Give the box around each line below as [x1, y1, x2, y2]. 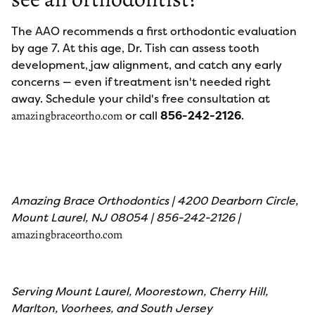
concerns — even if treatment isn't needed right [11, 74, 271, 89]
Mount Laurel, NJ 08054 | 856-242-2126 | [11, 210, 240, 225]
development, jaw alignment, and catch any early [11, 57, 282, 72]
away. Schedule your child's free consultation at [11, 91, 270, 106]
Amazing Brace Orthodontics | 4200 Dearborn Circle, [11, 193, 298, 208]
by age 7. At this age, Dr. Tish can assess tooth [11, 40, 259, 56]
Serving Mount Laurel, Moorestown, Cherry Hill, [11, 283, 268, 299]
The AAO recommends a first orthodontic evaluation [11, 23, 297, 39]
